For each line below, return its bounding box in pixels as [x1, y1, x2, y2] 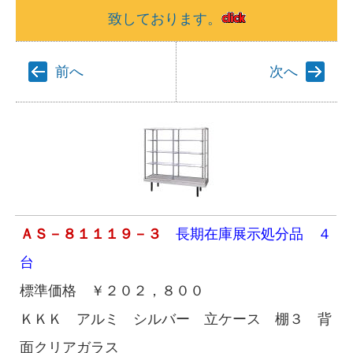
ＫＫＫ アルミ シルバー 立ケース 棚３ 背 [20, 311, 332, 327]
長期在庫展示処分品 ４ [162, 226, 332, 242]
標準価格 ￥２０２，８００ [20, 283, 204, 299]
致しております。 [107, 11, 221, 27]
